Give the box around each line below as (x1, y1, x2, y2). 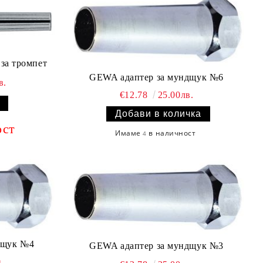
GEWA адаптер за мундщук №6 (89, 72, 224, 83)
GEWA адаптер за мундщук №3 (89, 240, 224, 251)
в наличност (146, 128, 198, 139)
